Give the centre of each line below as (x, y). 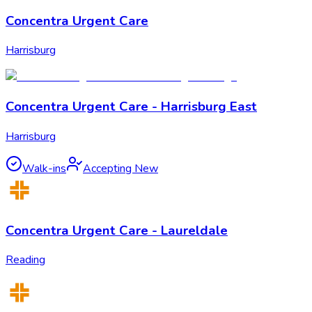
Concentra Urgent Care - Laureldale (117, 230)
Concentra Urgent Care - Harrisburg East (131, 107)
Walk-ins (44, 168)
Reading (25, 260)
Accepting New (120, 168)
